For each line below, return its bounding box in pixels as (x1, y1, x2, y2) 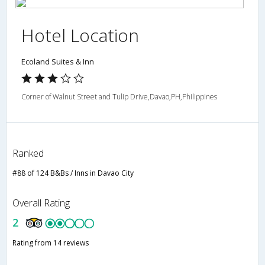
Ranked (12, 147, 44, 160)
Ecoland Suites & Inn (21, 56, 94, 67)
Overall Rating (12, 196, 70, 210)
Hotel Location (21, 23, 139, 48)
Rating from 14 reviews (12, 238, 89, 248)
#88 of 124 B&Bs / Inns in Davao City (12, 168, 134, 179)
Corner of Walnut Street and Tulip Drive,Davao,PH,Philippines (21, 92, 217, 102)
